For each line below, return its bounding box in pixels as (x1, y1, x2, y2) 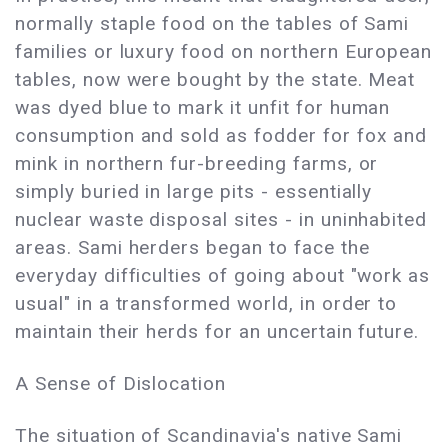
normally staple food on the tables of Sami (15, 12, 410, 36)
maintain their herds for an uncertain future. (15, 320, 420, 344)
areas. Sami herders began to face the (15, 236, 370, 260)
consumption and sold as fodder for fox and (15, 124, 428, 148)
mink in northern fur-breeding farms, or (15, 152, 379, 176)
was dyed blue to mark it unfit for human (15, 96, 391, 120)
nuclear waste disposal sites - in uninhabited (15, 208, 428, 232)
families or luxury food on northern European (15, 40, 433, 64)
